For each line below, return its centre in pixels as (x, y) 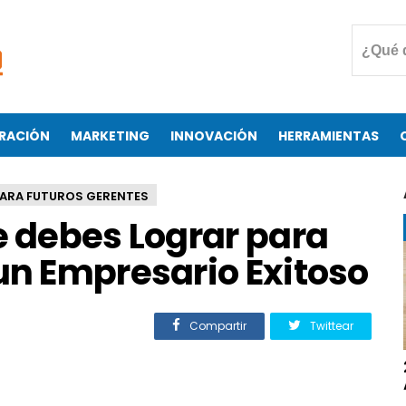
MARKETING (110, 136)
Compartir (217, 326)
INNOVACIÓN (214, 136)
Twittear (330, 326)
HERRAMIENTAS (329, 136)
